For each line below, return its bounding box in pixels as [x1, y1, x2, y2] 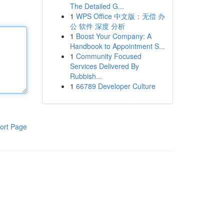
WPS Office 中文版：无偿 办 [75, 11, 165, 21]
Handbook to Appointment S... [69, 41, 165, 51]
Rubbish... [69, 71, 102, 81]
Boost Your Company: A [75, 31, 151, 41]
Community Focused [75, 51, 141, 61]
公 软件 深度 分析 [69, 21, 125, 31]
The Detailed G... [69, 1, 124, 11]
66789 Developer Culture [75, 81, 155, 91]
